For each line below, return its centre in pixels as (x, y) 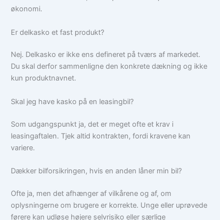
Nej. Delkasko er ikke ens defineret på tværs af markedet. (106, 55)
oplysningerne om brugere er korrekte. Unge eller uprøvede (109, 205)
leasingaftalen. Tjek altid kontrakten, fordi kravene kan (101, 136)
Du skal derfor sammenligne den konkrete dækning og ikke (109, 67)
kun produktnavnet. (44, 78)
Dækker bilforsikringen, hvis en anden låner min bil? (96, 171)
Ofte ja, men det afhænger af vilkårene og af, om (91, 193)
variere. (23, 148)
